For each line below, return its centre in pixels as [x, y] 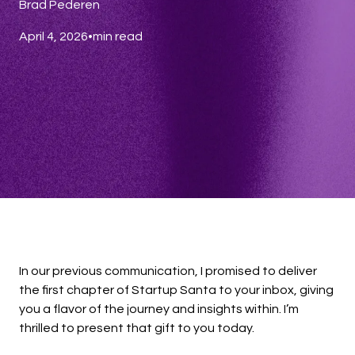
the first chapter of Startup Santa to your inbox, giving [176, 290]
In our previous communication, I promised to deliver [168, 271]
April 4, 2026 [53, 37]
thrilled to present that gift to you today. [137, 328]
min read [118, 37]
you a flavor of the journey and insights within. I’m [159, 309]
